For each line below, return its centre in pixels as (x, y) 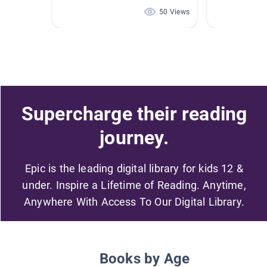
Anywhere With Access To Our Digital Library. (134, 201)
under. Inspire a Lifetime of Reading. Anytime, (134, 185)
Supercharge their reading (134, 114)
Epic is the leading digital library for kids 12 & (134, 168)
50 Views (174, 12)
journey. (134, 137)
